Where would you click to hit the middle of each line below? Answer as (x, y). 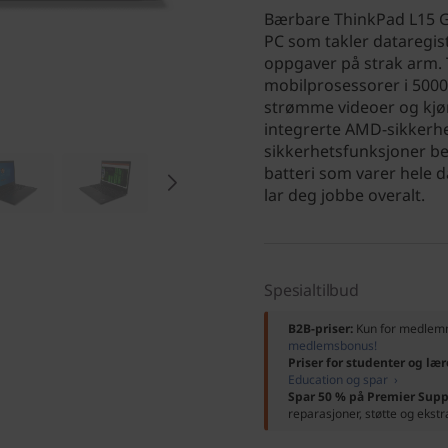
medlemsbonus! (332, 345)
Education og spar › (343, 379)
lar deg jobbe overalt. (344, 195)
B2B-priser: (322, 328)
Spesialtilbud (311, 290)
